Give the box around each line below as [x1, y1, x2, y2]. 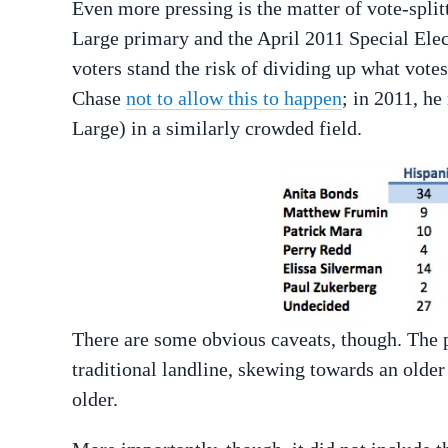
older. [72, 388, 118, 410]
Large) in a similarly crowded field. [72, 117, 362, 139]
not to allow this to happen [126, 87, 342, 109]
